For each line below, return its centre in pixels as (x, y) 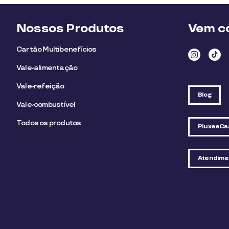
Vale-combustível (46, 105)
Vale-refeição (40, 86)
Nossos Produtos (70, 28)
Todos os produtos (49, 123)
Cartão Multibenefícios (56, 49)
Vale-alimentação (47, 68)
